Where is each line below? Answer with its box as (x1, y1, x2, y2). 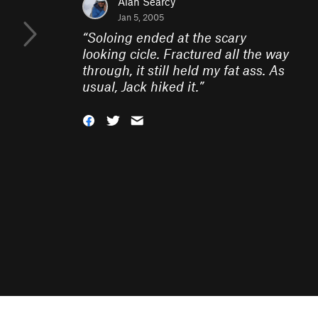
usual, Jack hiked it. (82, 78, 199, 94)
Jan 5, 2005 (118, 11, 164, 23)
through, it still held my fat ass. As (82, 62, 285, 78)
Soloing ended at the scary (87, 29, 246, 45)
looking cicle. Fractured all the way (82, 45, 289, 62)
